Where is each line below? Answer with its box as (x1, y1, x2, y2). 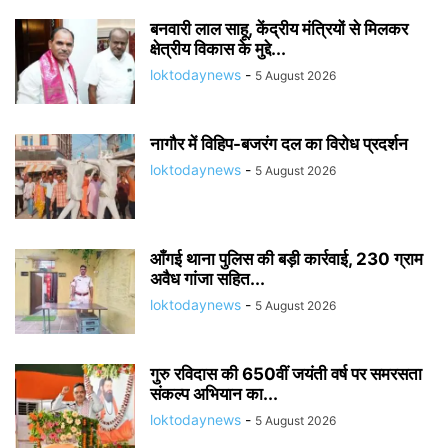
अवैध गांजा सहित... (150, 269, 265, 289)
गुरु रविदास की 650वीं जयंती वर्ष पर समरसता (150, 364, 422, 384)
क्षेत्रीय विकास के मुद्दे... (150, 39, 286, 59)
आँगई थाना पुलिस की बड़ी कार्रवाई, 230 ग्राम (150, 249, 423, 269)
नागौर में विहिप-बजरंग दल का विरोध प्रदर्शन (150, 134, 412, 154)
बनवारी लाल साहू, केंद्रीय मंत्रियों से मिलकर (150, 19, 408, 39)
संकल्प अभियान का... (150, 384, 278, 404)
